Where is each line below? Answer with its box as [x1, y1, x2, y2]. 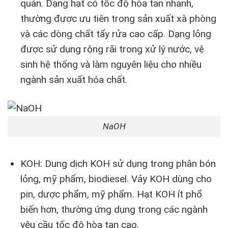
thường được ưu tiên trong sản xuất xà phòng [20, 12, 216, 24]
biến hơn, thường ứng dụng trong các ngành [20, 204, 208, 216]
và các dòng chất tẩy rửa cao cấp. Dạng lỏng [20, 27, 211, 40]
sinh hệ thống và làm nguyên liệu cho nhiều [20, 58, 202, 70]
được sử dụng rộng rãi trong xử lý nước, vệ [20, 43, 204, 55]
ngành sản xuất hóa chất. [20, 73, 130, 85]
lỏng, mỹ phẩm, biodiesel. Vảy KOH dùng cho [20, 173, 212, 185]
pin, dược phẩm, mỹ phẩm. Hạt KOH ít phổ [20, 188, 202, 201]
